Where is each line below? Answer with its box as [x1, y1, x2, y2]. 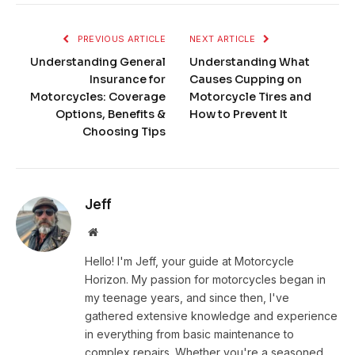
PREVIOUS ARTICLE [74, 33, 166, 45]
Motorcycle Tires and [189, 90, 311, 105]
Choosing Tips [82, 124, 166, 139]
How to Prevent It [189, 107, 288, 122]
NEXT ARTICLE [189, 33, 258, 45]
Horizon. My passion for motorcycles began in [85, 273, 326, 287]
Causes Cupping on [189, 72, 302, 87]
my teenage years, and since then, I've [85, 291, 289, 305]
